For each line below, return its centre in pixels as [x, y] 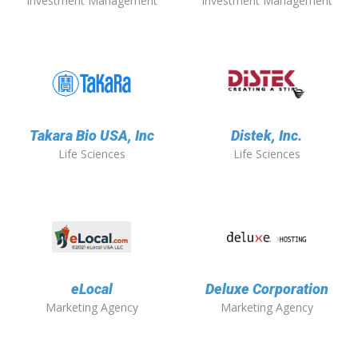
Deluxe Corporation [267, 289]
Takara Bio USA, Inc [91, 136]
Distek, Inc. [267, 136]
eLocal [91, 289]
